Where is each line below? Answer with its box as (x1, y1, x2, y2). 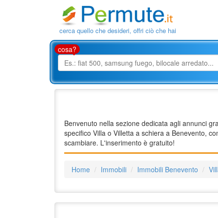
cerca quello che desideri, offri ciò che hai (59, 26, 176, 36)
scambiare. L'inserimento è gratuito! (64, 138, 175, 148)
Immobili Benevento (137, 164, 198, 175)
